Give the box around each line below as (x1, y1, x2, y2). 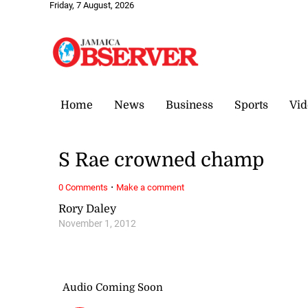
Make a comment (116, 181, 185, 192)
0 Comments (58, 181, 109, 192)
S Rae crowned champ (58, 149, 265, 172)
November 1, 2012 (58, 217, 137, 230)
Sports (234, 98, 268, 111)
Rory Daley (58, 202, 117, 215)
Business (166, 98, 213, 111)
